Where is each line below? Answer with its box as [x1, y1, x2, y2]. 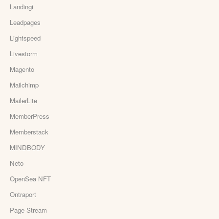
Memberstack [10, 127, 48, 136]
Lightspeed [10, 33, 41, 43]
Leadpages [10, 17, 41, 27]
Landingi [10, 1, 33, 11]
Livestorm [10, 48, 38, 58]
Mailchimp [10, 80, 39, 89]
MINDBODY [10, 142, 45, 152]
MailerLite [10, 95, 37, 105]
